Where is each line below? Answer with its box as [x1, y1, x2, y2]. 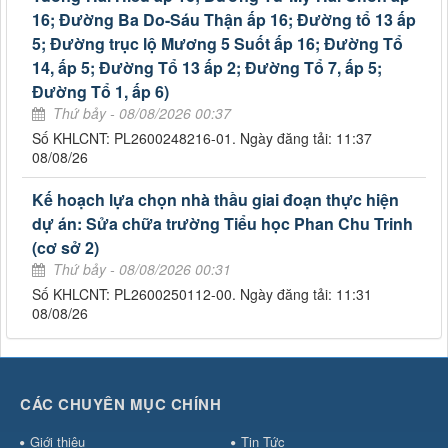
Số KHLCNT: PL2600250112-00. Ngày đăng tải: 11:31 [32, 284, 372, 305]
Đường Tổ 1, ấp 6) [32, 80, 169, 104]
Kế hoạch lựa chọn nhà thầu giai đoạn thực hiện [32, 188, 399, 212]
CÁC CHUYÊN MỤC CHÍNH [20, 393, 221, 416]
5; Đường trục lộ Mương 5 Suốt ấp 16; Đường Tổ [32, 32, 403, 56]
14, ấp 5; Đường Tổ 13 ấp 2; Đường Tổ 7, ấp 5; [32, 56, 382, 80]
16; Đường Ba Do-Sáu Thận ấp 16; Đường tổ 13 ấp [32, 8, 416, 32]
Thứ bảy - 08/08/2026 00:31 [53, 259, 231, 280]
